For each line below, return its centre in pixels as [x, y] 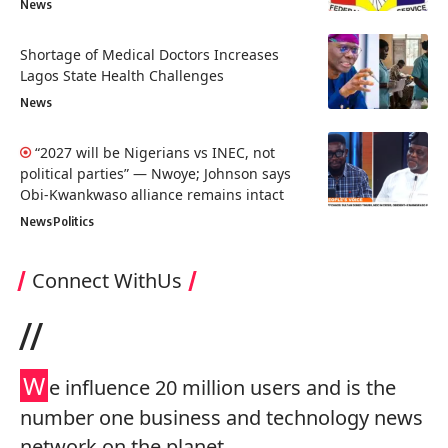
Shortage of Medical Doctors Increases [149, 54]
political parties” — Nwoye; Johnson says [155, 173]
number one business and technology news [221, 417]
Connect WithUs [107, 280]
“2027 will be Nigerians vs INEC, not [155, 152]
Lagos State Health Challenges [122, 75]
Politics [73, 220]
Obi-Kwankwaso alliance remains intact [152, 194]
